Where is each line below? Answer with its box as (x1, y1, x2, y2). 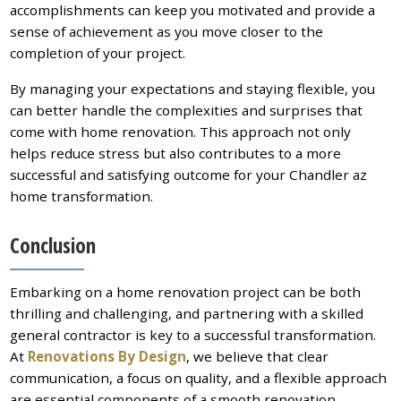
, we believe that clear (186, 346, 329, 365)
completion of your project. (10, 44, 186, 63)
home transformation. (10, 187, 154, 206)
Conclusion (10, 231, 97, 260)
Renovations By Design (28, 346, 187, 365)
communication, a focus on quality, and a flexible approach (10, 368, 388, 387)
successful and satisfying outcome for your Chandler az (10, 166, 368, 184)
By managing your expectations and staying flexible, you (10, 80, 376, 98)
